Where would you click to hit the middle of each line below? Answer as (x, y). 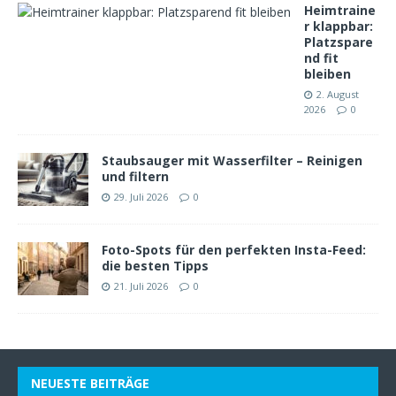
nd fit (321, 58)
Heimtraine (340, 10)
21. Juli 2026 (141, 286)
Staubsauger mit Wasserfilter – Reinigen (232, 160)
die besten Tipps (155, 266)
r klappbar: (339, 26)
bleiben (327, 74)
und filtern (135, 176)
